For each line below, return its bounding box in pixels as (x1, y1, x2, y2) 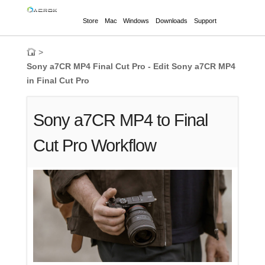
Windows (123, 17, 150, 24)
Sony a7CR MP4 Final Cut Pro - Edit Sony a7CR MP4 (26, 62, 235, 71)
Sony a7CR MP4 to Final (33, 111, 208, 130)
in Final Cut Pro (26, 76, 89, 85)
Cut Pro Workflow (33, 136, 157, 155)
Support (193, 17, 216, 24)
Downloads (156, 17, 188, 24)
